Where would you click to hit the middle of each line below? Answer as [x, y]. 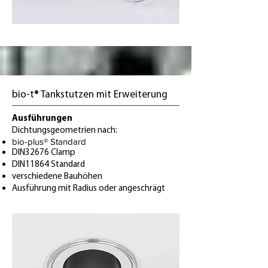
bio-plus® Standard [49, 141]
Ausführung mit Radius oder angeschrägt [89, 189]
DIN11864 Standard [48, 165]
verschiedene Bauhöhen [57, 177]
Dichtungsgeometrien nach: [65, 131]
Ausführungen [42, 119]
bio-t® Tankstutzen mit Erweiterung [90, 95]
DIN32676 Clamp [44, 153]
